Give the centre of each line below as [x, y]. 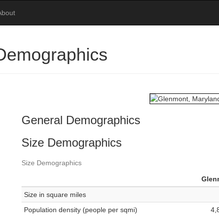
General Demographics [81, 120]
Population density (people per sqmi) [81, 210]
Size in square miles [55, 195]
